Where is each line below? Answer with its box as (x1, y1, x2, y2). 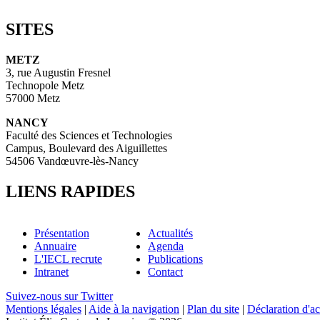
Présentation (34, 226, 89, 239)
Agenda (148, 239, 184, 252)
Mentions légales (6, 302, 81, 315)
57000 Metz (6, 91, 60, 104)
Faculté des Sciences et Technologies (6, 129, 172, 141)
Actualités (148, 226, 193, 239)
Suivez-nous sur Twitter (6, 289, 113, 302)
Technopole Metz (6, 79, 84, 91)
